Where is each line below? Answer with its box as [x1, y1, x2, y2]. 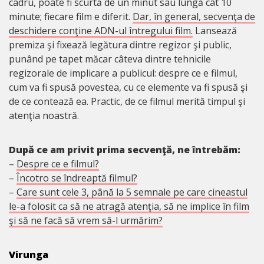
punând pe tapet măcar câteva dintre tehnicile [9, 52, 211, 65]
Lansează [193, 24, 237, 37]
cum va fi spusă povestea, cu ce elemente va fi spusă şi [9, 80, 247, 94]
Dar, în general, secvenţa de [133, 9, 255, 23]
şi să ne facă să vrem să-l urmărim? [9, 213, 163, 227]
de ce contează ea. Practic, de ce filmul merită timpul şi [9, 94, 245, 108]
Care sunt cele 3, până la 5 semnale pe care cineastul [16, 185, 247, 199]
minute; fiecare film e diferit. [9, 9, 133, 23]
